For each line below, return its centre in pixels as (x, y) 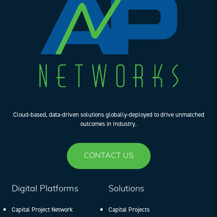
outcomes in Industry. (108, 124)
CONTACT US (108, 156)
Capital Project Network (42, 209)
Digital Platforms (45, 189)
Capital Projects (129, 209)
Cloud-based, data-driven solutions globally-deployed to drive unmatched (108, 114)
